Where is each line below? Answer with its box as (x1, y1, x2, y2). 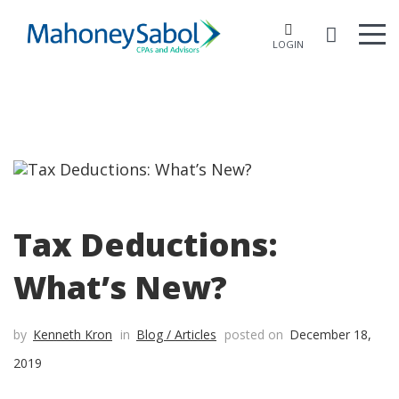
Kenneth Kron (33, 325, 112, 343)
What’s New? (13, 265, 227, 310)
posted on (224, 325, 283, 343)
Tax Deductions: (13, 223, 278, 267)
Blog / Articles (136, 325, 216, 343)
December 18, (289, 325, 371, 343)
